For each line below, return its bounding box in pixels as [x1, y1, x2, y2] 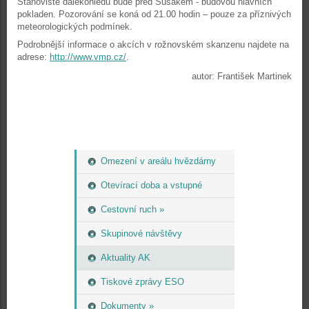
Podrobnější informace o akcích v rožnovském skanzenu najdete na [17, 39, 289, 50]
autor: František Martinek [192, 71, 292, 81]
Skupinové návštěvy [101, 228, 182, 239]
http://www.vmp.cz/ [50, 52, 126, 62]
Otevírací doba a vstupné [101, 180, 202, 190]
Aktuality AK [101, 252, 150, 263]
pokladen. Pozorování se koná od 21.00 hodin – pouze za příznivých [17, 9, 291, 19]
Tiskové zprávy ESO [101, 277, 184, 287]
